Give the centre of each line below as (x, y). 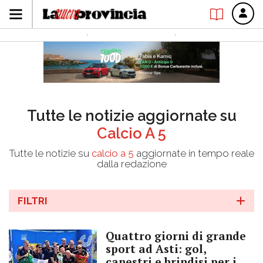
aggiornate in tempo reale (194, 153)
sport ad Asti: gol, (156, 249)
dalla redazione (131, 164)
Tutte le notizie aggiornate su (131, 116)
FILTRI (33, 201)
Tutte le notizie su (50, 153)
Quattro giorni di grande (176, 236)
